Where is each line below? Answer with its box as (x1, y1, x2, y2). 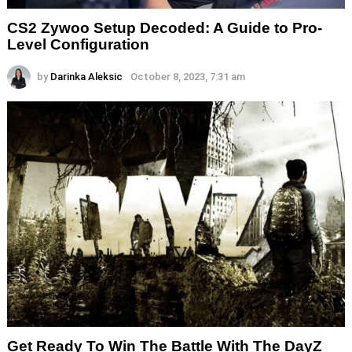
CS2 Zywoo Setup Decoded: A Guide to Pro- (7, 20, 322, 37)
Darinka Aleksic (50, 71, 123, 83)
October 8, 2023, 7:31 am (130, 71, 245, 83)
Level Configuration (7, 36, 149, 53)
